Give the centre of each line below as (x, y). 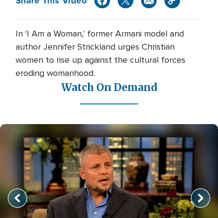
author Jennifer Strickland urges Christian (95, 47)
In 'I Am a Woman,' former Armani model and (100, 34)
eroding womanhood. (55, 73)
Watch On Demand (109, 88)
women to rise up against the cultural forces (100, 60)
